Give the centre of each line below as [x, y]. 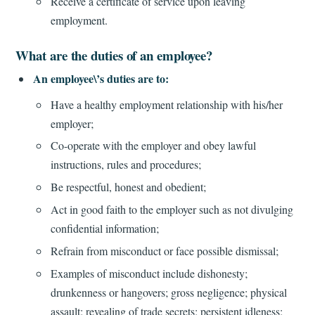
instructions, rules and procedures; [126, 165]
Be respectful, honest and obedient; [128, 187]
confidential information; [104, 229]
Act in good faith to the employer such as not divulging [172, 210]
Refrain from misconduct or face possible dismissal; [164, 250]
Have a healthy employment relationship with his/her [166, 104]
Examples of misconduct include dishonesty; [149, 273]
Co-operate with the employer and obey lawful [153, 146]
